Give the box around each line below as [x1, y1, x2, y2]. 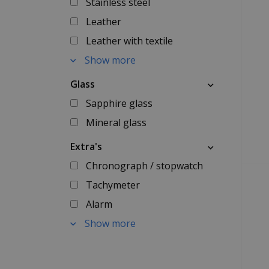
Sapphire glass [85, 97, 153, 110]
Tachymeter [85, 178, 140, 192]
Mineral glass [85, 116, 147, 129]
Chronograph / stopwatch [85, 159, 203, 172]
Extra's [70, 140, 102, 153]
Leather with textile [85, 34, 173, 47]
